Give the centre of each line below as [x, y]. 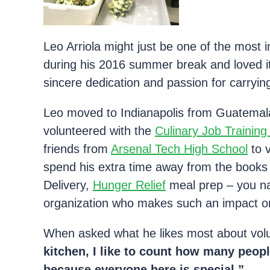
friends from [77, 149]
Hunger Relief [129, 185]
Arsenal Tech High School [179, 149]
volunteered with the [99, 131]
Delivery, [68, 185]
